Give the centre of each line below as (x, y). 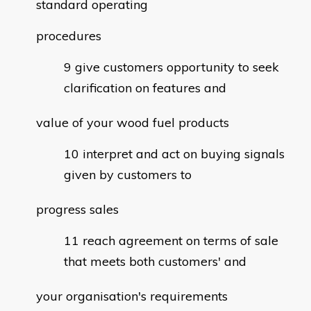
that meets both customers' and (155, 262)
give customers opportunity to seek (177, 67)
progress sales (77, 210)
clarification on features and (145, 88)
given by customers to (128, 175)
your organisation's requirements (132, 296)
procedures (69, 36)
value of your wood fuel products (133, 123)
